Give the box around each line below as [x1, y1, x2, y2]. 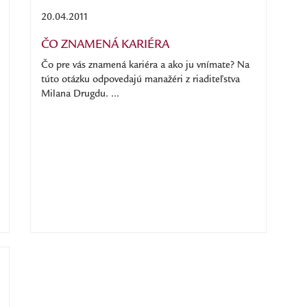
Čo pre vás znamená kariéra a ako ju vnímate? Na [41, 61, 249, 71]
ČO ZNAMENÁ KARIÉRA [41, 40, 169, 51]
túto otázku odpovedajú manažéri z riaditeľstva [41, 75, 240, 85]
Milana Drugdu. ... [41, 90, 119, 99]
